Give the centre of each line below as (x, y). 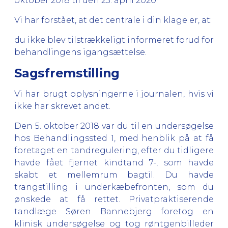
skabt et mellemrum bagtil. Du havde (114, 175)
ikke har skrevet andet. (63, 106)
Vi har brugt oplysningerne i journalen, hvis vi (114, 94)
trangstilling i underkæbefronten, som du (114, 187)
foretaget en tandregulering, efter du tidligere (114, 150)
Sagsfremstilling (67, 73)
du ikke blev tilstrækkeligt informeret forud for (114, 40)
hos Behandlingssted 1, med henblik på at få (114, 138)
